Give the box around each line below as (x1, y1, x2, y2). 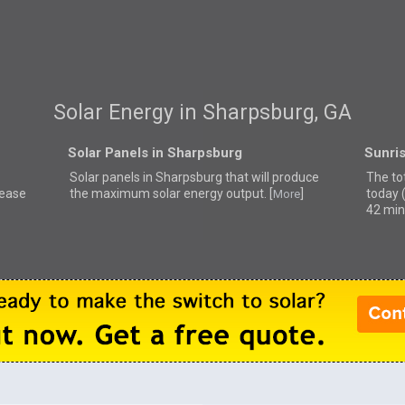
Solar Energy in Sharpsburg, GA (52, 100, 352, 126)
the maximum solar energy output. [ (69, 185, 273, 201)
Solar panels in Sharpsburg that (69, 169, 251, 184)
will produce (250, 169, 319, 184)
